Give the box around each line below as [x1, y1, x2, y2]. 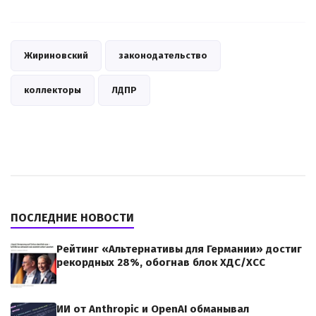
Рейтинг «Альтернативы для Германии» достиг [56, 243, 302, 256]
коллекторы [24, 85, 81, 96]
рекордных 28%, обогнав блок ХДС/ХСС [56, 256, 265, 269]
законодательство [119, 50, 207, 61]
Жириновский [24, 50, 88, 61]
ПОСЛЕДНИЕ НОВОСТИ [11, 211, 134, 225]
